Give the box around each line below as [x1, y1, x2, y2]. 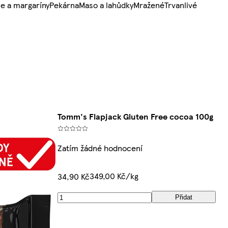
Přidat [175, 193, 193, 201]
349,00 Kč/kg [90, 170, 139, 182]
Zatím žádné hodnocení [58, 142, 143, 154]
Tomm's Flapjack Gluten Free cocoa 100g [58, 110, 214, 123]
